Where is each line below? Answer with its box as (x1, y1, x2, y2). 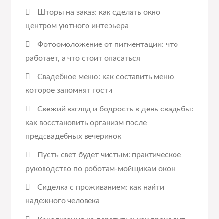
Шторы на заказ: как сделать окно (37, 8, 161, 16)
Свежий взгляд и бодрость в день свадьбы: (37, 105, 194, 113)
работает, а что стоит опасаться (25, 54, 141, 62)
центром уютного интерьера (25, 22, 129, 30)
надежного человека (25, 197, 100, 205)
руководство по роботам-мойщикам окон (25, 165, 176, 173)
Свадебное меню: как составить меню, (37, 73, 176, 81)
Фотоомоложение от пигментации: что (37, 41, 178, 48)
